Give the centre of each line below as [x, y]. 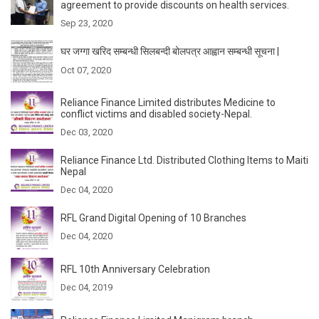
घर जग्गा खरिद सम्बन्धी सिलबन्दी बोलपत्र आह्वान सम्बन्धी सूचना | [170, 51]
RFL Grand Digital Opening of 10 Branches [153, 218]
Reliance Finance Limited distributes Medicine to [168, 102]
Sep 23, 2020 [87, 23]
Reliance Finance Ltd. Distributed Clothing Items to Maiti [184, 160]
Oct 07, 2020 [86, 70]
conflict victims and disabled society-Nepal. [156, 114]
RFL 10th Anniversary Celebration [135, 269]
